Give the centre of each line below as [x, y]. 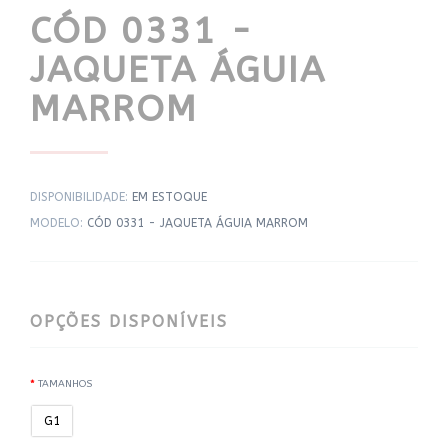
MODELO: [58, 223]
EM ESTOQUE [169, 197]
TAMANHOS [65, 384]
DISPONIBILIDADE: [81, 197]
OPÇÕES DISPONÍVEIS [129, 322]
